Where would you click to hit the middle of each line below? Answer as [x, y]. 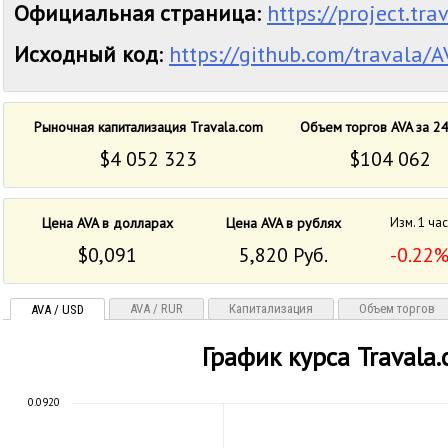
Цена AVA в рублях [284, 223]
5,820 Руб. [284, 255]
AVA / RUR [156, 308]
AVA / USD [57, 309]
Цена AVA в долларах [107, 223]
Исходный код [86, 54]
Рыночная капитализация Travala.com [148, 127]
